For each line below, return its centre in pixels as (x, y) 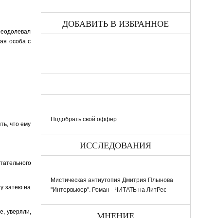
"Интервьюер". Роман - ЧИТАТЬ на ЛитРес (108, 190)
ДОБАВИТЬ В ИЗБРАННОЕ (115, 24)
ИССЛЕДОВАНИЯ (115, 145)
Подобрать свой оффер (83, 119)
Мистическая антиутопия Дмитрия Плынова (112, 180)
